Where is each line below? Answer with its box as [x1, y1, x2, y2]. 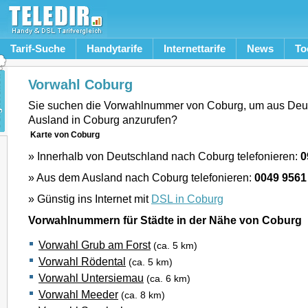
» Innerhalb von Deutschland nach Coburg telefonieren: [28, 150, 300, 162]
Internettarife [164, 43, 225, 54]
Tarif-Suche [10, 43, 65, 54]
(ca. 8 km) [121, 290, 165, 300]
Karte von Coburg [30, 130, 100, 140]
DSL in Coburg [151, 192, 223, 205]
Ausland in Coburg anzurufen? [28, 113, 177, 126]
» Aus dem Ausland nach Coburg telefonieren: [28, 171, 254, 184]
